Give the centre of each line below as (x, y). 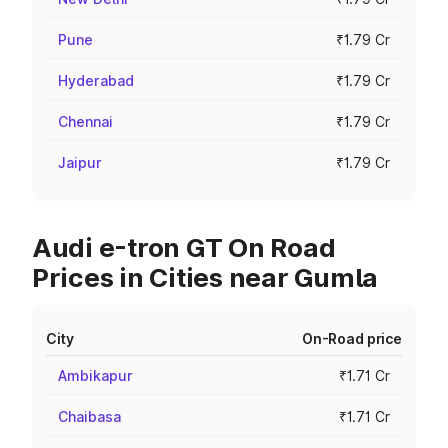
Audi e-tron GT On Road (184, 247)
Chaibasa (89, 416)
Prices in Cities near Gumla (205, 277)
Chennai (85, 121)
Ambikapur (95, 375)
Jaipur (80, 162)
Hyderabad (96, 80)
